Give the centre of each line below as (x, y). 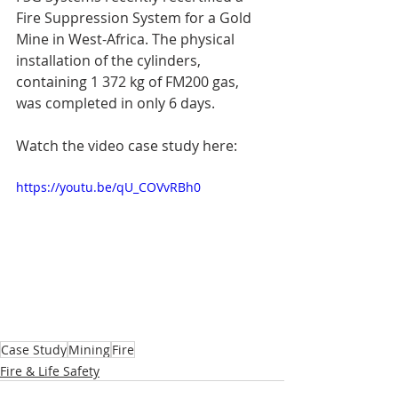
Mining (89, 349)
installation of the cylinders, (110, 60)
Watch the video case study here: (127, 146)
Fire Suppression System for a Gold (135, 18)
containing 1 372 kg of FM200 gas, (129, 82)
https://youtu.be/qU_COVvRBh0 (108, 187)
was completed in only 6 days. (115, 103)
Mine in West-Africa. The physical (127, 39)
